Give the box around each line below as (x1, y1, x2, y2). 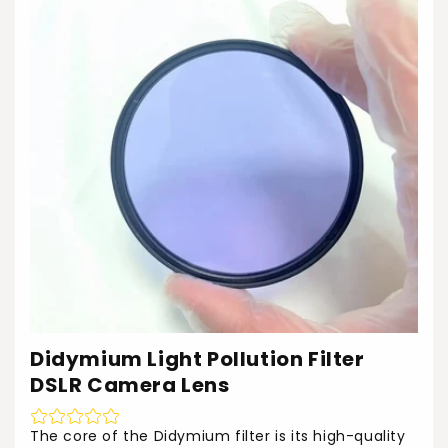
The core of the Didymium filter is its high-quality (30, 426, 406, 446)
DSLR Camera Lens (30, 371, 230, 399)
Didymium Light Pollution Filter (30, 345, 365, 373)
